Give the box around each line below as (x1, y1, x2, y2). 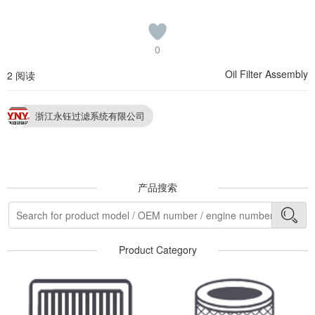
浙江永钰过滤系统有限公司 (35, 109, 145, 123)
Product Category (118, 243, 197, 257)
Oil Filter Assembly (225, 67, 308, 82)
